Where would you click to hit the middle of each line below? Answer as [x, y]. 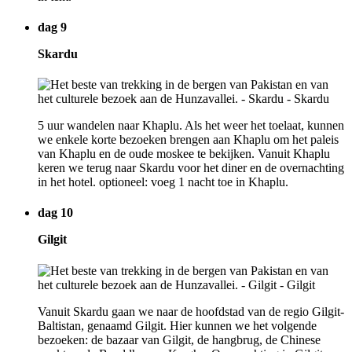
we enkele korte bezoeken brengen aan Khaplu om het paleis [188, 140]
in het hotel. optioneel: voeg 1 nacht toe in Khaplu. [163, 182]
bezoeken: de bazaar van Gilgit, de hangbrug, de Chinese [179, 339]
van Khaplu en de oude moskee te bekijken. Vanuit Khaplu [184, 154]
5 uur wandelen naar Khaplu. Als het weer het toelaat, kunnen [191, 126]
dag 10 [55, 213]
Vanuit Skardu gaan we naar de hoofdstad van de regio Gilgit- [191, 311]
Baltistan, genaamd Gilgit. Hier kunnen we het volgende [177, 325]
